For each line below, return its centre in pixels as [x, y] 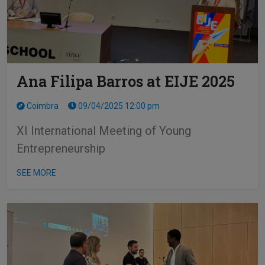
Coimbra [42, 106]
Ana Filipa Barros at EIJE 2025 [126, 82]
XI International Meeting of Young [104, 131]
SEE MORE [36, 173]
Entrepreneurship [61, 149]
